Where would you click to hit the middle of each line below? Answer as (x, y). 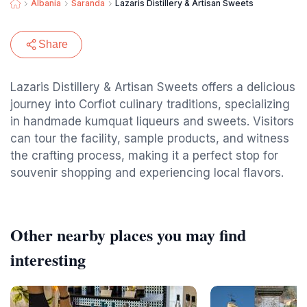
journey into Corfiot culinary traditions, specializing (150, 104)
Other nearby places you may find (128, 235)
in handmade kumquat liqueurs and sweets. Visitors (152, 121)
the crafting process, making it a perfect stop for (144, 156)
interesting (48, 259)
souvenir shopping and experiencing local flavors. (147, 173)
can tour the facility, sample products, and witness (150, 138)
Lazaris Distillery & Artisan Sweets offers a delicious (153, 87)
